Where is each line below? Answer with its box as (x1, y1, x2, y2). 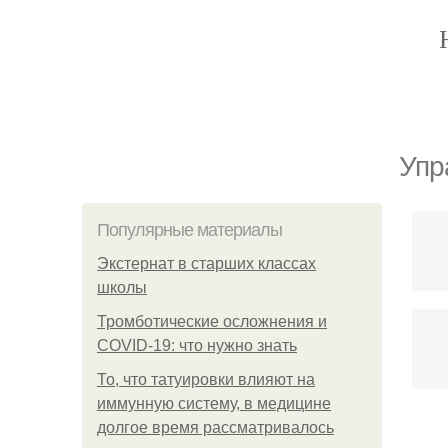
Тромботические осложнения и (97, 313, 327, 330)
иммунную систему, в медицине (97, 395, 331, 412)
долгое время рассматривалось (97, 419, 334, 436)
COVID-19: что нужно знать (97, 337, 297, 354)
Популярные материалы (97, 220, 282, 240)
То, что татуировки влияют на (97, 371, 315, 388)
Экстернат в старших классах (97, 255, 316, 272)
